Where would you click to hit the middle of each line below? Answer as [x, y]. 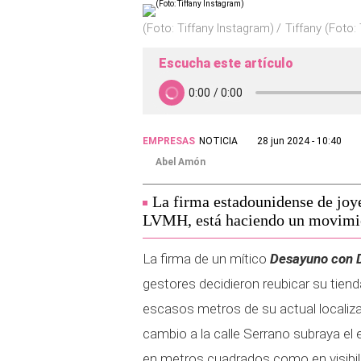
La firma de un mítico [206, 259]
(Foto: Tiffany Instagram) [208, 28]
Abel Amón [180, 162]
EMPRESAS [169, 141]
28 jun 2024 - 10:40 [299, 141]
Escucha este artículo [226, 63]
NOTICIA [218, 141]
